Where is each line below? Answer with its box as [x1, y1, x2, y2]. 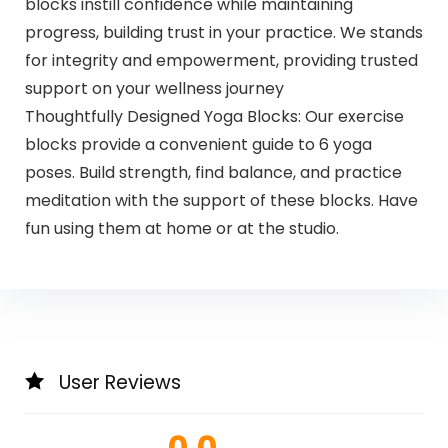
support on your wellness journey [24, 76, 284, 100]
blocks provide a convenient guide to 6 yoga [24, 132, 372, 156]
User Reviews [58, 369, 181, 397]
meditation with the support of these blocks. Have [24, 188, 418, 212]
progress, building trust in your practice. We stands [24, 20, 423, 44]
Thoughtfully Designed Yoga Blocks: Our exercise [24, 104, 404, 128]
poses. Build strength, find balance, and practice [24, 160, 402, 184]
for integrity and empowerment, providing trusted [24, 48, 418, 72]
